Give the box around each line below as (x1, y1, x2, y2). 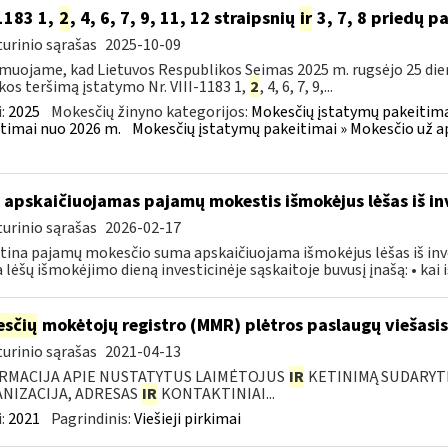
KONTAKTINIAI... (157, 383, 275, 405)
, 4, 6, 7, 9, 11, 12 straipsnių (69, 6, 299, 31)
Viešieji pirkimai (133, 408, 241, 430)
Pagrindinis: (50, 408, 134, 430)
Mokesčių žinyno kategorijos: (50, 101, 251, 123)
